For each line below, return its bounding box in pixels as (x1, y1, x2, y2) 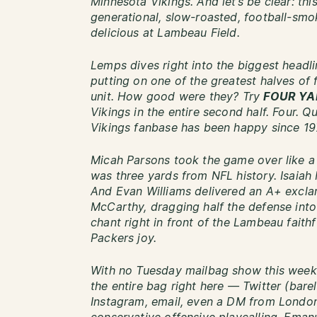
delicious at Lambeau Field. (91, 28, 240, 39)
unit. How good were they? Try (91, 91, 264, 103)
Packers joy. (91, 233, 157, 244)
